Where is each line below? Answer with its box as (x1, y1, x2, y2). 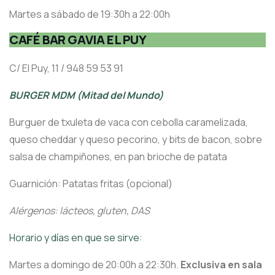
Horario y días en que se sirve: (9, 231, 142, 245)
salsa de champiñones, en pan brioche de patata (9, 150, 227, 164)
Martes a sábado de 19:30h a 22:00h (9, 7, 170, 21)
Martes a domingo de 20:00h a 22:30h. (9, 258, 180, 272)
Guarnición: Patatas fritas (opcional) (9, 177, 172, 191)
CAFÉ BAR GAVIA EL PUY (9, 31, 147, 48)
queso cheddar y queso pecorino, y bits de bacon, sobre (9, 133, 262, 147)
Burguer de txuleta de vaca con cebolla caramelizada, (9, 115, 248, 130)
